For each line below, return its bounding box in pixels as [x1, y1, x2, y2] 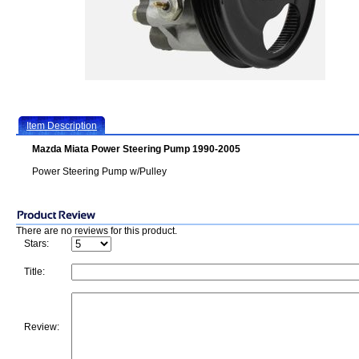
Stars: [24, 238, 49, 249]
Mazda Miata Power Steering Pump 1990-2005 [32, 143, 240, 155]
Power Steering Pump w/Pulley [32, 166, 167, 177]
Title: [24, 266, 45, 277]
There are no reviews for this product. [16, 225, 177, 236]
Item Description [26, 120, 97, 131]
